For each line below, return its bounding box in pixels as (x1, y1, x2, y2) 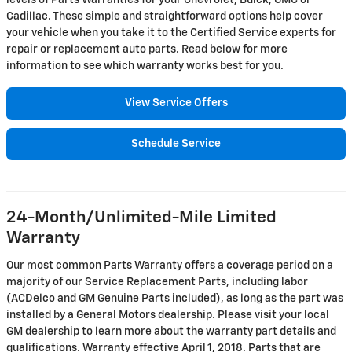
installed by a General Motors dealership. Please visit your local (6, 309, 329, 321)
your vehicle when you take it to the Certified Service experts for (6, 27, 336, 38)
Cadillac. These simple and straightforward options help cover (6, 11, 323, 22)
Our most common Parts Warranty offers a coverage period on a (6, 259, 333, 271)
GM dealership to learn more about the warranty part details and (6, 325, 336, 337)
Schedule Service (131, 137, 221, 149)
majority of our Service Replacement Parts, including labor (6, 276, 308, 288)
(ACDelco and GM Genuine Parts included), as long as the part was (6, 292, 343, 304)
